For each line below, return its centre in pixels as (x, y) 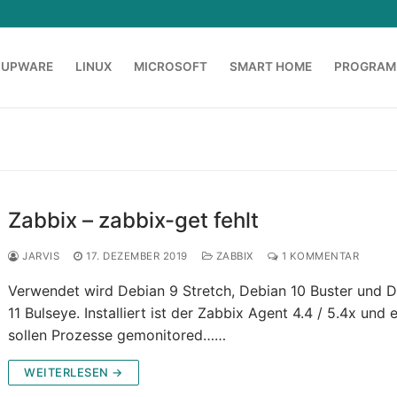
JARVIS (39, 257)
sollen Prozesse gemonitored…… (117, 335)
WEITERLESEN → (74, 373)
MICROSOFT (171, 67)
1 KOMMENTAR (319, 257)
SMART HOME (271, 67)
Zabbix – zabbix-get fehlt (134, 221)
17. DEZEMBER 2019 (137, 257)
